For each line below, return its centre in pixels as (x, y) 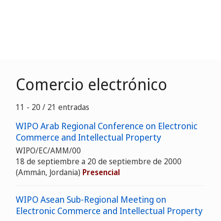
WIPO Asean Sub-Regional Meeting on (91, 199)
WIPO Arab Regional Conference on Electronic (107, 126)
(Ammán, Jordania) (49, 172)
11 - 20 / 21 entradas (53, 107)
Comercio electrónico (92, 84)
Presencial (101, 172)
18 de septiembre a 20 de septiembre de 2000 (99, 161)
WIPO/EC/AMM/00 (48, 150)
